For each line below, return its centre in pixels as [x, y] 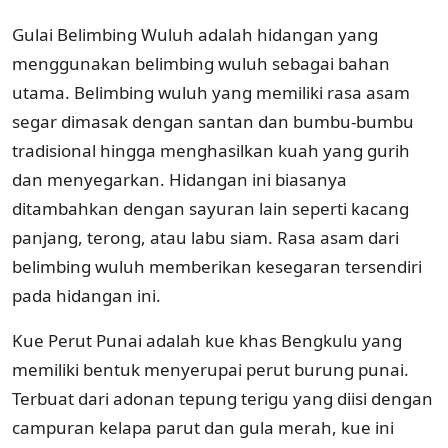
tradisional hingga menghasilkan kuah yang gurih [211, 150]
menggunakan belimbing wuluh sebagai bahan [201, 63]
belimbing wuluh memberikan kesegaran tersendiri [217, 266]
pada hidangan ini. [86, 295]
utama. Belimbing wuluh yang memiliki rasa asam [211, 92]
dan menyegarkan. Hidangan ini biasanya [179, 179]
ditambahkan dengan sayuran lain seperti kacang [210, 208]
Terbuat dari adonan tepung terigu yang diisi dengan [222, 398]
